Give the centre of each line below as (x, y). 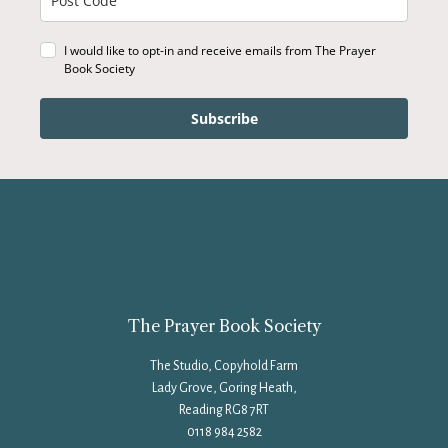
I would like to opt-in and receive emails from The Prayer (220, 50)
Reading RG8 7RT (224, 409)
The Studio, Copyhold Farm (224, 365)
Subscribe (224, 118)
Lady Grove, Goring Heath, (224, 387)
